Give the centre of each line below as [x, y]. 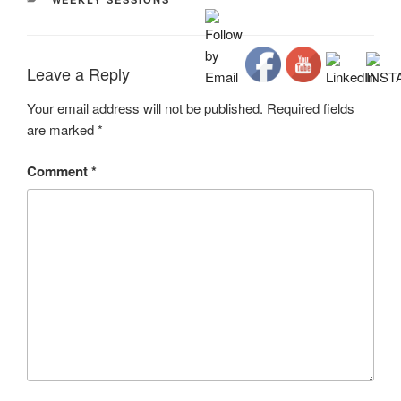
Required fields [311, 107]
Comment [59, 171]
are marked [62, 129]
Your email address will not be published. [145, 107]
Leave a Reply [78, 74]
